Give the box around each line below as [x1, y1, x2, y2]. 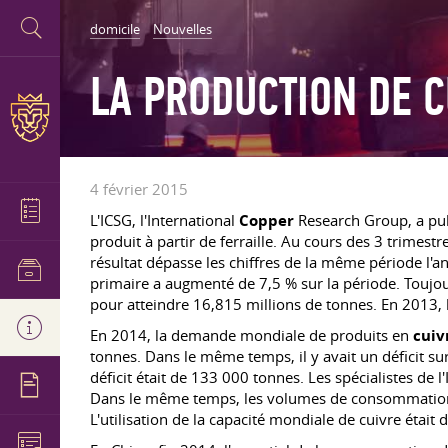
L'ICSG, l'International [90, 210, 239, 230]
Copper [239, 210, 294, 231]
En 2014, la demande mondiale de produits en [90, 325, 413, 345]
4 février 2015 [90, 179, 188, 199]
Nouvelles [153, 20, 212, 38]
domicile [90, 20, 140, 38]
